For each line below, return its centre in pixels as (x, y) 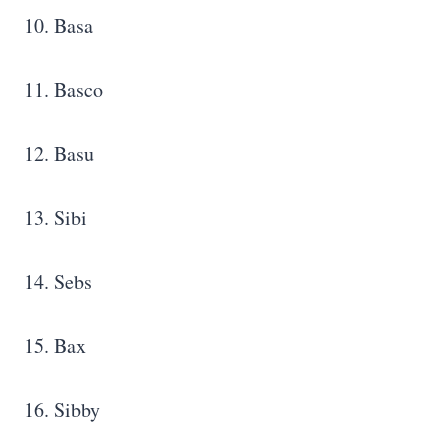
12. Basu (59, 153)
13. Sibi (55, 217)
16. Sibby (62, 409)
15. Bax (58, 345)
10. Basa (58, 25)
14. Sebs (58, 281)
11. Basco (63, 89)
